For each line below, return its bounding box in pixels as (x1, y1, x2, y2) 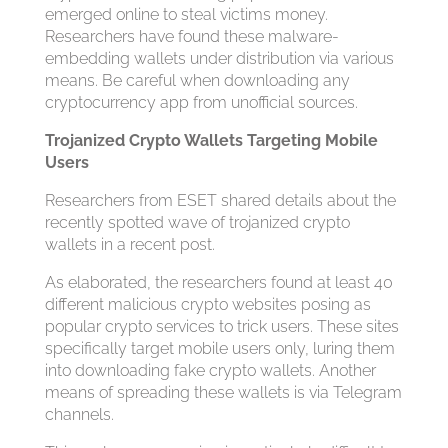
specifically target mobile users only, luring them (44, 339, 395, 358)
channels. (44, 405, 114, 424)
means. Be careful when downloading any (44, 71, 350, 90)
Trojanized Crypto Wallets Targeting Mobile (44, 131, 378, 150)
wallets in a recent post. (44, 235, 215, 254)
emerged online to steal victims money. (44, 5, 328, 24)
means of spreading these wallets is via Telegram (44, 383, 402, 402)
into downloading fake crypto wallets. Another (44, 361, 376, 380)
